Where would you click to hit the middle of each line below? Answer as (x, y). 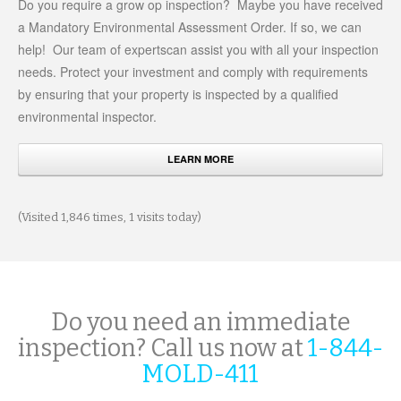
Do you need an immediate (200, 323)
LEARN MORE (200, 159)
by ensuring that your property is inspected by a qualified (178, 94)
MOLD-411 (200, 375)
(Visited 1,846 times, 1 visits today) (110, 218)
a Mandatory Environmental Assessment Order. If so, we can (190, 27)
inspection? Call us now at (161, 349)
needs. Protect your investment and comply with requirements (193, 72)
